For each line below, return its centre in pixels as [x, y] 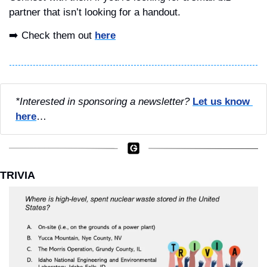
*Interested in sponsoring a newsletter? [103, 101]
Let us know [221, 101]
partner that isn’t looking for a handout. [95, 12]
